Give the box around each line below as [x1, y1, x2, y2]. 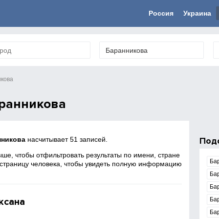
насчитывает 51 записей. [25, 135, 108, 143]
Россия [149, 9, 174, 17]
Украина [183, 9, 211, 17]
